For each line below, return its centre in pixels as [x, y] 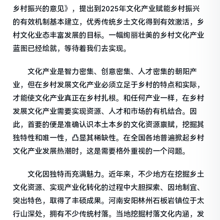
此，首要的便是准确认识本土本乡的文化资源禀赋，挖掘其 [109, 124]
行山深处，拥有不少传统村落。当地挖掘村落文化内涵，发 [109, 214]
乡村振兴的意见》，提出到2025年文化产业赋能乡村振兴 [107, 9]
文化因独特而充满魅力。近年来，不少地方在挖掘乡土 [109, 174]
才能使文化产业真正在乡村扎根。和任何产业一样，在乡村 [109, 98]
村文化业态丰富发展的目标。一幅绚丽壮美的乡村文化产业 [109, 35]
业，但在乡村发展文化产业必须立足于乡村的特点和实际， [109, 85]
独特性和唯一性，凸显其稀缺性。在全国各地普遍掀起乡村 [109, 138]
